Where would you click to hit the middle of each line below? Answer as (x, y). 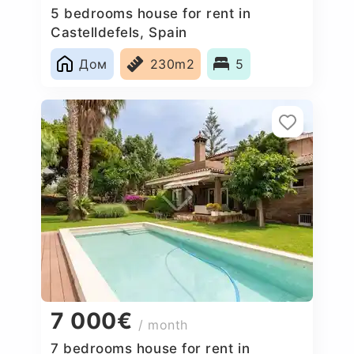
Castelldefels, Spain (119, 32)
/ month (164, 325)
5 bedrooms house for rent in (151, 13)
